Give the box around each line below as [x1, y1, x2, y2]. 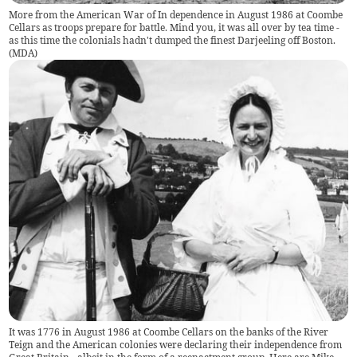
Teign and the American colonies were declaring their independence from [9, 338, 343, 351]
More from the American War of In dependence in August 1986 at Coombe [9, 9, 343, 22]
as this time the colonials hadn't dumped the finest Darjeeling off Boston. [9, 34, 336, 47]
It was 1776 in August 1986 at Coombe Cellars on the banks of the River [9, 325, 329, 338]
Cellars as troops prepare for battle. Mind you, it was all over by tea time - [9, 22, 340, 34]
